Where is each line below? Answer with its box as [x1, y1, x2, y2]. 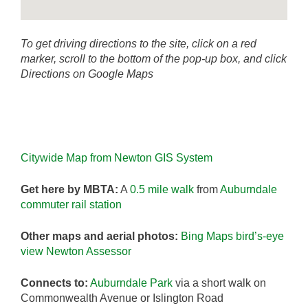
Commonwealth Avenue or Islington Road [21, 292, 223, 304]
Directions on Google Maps [21, 68, 153, 80]
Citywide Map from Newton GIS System [21, 152, 212, 164]
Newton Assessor [46, 245, 131, 257]
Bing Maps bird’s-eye [181, 230, 284, 242]
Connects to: [21, 277, 88, 289]
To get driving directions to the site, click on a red [21, 38, 256, 49]
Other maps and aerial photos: [21, 230, 178, 242]
